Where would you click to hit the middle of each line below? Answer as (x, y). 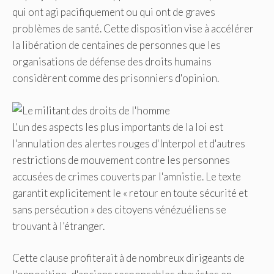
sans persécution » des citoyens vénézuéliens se (119, 209)
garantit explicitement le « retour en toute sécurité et (130, 193)
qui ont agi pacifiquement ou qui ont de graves (114, 12)
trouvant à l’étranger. (58, 226)
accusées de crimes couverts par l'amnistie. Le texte (127, 176)
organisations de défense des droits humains (112, 62)
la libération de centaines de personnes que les (117, 45)
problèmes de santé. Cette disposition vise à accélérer (133, 29)
